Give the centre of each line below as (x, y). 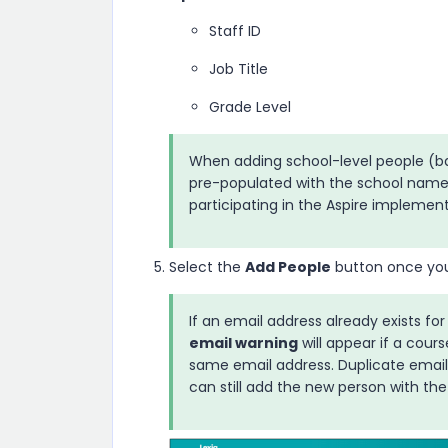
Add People (288, 267)
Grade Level (250, 107)
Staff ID (235, 31)
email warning (243, 343)
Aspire (347, 205)
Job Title (238, 69)
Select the (207, 267)
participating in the (257, 205)
